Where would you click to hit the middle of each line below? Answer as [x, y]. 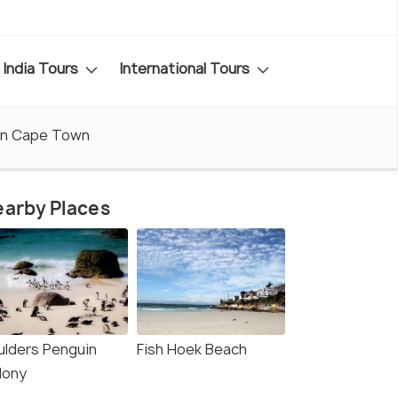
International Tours [186, 68]
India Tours [42, 68]
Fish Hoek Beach [192, 350]
